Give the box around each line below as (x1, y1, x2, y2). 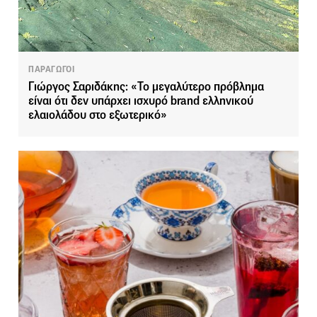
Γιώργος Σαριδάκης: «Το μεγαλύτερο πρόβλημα (28, 79, 264, 95)
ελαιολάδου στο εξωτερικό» (28, 108, 167, 123)
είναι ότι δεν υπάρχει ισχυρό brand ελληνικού (28, 93, 253, 109)
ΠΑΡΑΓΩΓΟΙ (28, 64, 75, 76)
